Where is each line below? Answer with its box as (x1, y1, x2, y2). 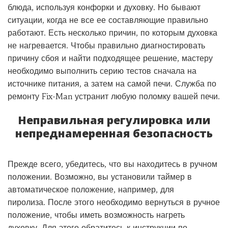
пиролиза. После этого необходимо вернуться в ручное (8, 197, 220, 207)
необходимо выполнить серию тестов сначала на (8, 66, 196, 76)
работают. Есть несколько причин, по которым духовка (8, 27, 217, 38)
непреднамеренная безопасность (15, 126, 213, 140)
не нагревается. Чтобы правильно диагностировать (8, 40, 205, 50)
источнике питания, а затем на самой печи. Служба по (8, 78, 216, 89)
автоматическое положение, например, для (8, 184, 174, 194)
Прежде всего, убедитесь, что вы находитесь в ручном (8, 159, 217, 169)
